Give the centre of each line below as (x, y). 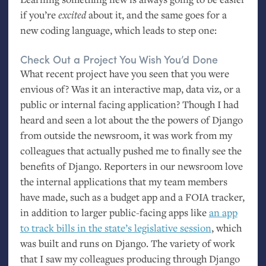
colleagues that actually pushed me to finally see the (131, 151)
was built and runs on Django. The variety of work (127, 243)
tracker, (227, 197)
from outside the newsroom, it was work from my (126, 135)
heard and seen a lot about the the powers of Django (131, 120)
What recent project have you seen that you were (124, 74)
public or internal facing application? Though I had (129, 104)
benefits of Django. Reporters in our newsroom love (131, 166)
